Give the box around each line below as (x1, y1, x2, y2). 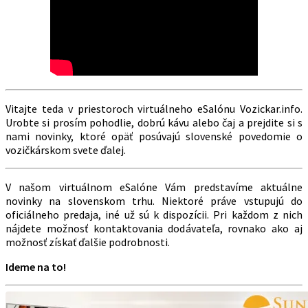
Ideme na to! (5, 259, 66, 274)
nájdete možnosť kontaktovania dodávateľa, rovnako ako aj (5, 221, 302, 235)
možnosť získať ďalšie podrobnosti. (5, 234, 170, 249)
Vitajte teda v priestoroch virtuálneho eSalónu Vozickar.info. (5, 101, 302, 115)
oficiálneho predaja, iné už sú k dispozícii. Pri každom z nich (5, 207, 302, 221)
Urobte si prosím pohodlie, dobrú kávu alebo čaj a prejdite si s (5, 115, 302, 129)
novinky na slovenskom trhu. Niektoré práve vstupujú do (5, 193, 302, 208)
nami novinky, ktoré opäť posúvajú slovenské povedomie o (5, 129, 302, 143)
